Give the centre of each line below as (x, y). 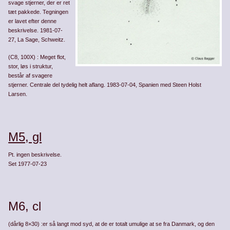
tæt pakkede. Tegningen (39, 12)
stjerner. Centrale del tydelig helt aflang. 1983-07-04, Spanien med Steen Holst (105, 85)
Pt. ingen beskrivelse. (111, 154)
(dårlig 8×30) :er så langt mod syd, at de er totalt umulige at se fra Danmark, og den (112, 224)
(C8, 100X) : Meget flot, (37, 57)
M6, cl (25, 206)
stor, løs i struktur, (31, 66)
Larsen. (18, 94)
